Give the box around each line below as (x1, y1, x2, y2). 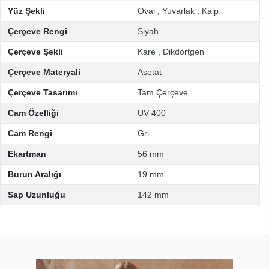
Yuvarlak (162, 6, 195, 16)
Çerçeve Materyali (8, 67, 80, 77)
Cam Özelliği (8, 108, 59, 118)
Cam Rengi (8, 128, 52, 138)
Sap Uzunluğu (8, 190, 65, 199)
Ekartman (8, 149, 46, 159)
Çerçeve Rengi (8, 26, 67, 36)
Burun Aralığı (8, 169, 61, 179)
